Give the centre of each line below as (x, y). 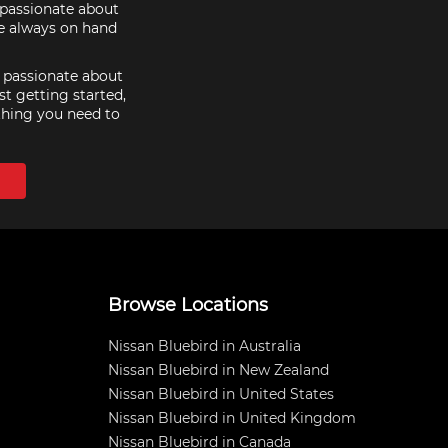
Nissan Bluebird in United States (221, 394)
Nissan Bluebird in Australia (204, 346)
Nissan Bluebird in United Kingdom (232, 418)
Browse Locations (188, 305)
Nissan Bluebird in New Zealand (218, 370)
